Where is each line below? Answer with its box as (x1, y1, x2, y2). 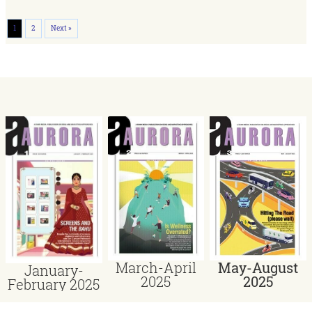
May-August (218, 258, 299, 276)
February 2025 (8, 275, 100, 294)
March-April (115, 258, 196, 276)
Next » (51, 23, 72, 33)
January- (24, 261, 84, 280)
